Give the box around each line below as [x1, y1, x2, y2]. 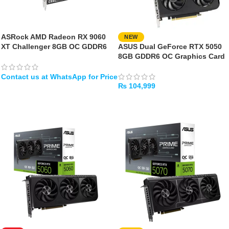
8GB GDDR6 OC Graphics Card [118, 52, 225, 60]
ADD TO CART [124, 97, 169, 104]
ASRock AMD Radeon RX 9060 [1, 33, 106, 41]
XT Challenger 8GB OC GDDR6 [1, 42, 107, 51]
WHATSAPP [7, 87, 44, 95]
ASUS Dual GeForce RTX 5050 [118, 42, 222, 51]
